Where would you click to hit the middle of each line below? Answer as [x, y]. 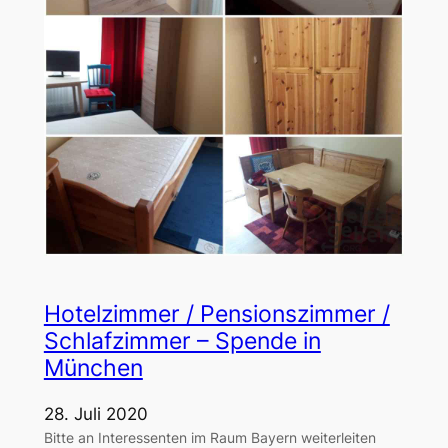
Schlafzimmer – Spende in [182, 340]
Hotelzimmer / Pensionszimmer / [216, 313]
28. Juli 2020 [95, 413]
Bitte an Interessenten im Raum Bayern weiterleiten [209, 437]
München [93, 367]
